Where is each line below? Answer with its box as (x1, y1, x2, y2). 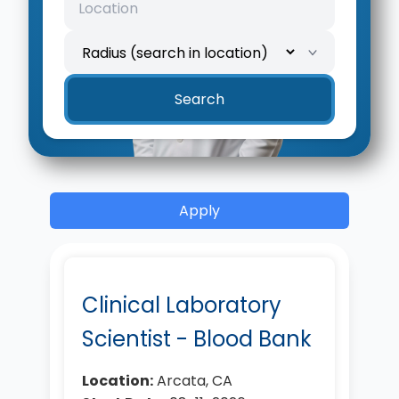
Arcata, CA (153, 370, 232, 391)
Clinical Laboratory (82, 290, 281, 320)
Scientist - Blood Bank (82, 324, 312, 354)
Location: (82, 370, 153, 391)
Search (175, 89, 224, 110)
